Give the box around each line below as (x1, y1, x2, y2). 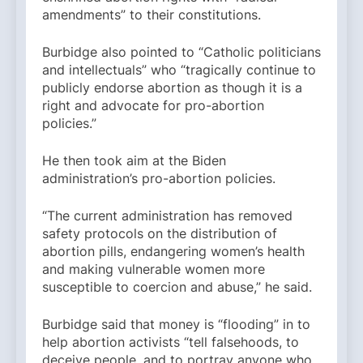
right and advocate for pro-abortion (42, 97, 264, 114)
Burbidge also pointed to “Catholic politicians (42, 44, 321, 61)
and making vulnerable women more (42, 261, 265, 278)
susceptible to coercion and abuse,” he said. (42, 279, 312, 296)
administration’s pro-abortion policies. (42, 170, 275, 187)
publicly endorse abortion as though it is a (42, 79, 302, 96)
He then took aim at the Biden (42, 152, 226, 169)
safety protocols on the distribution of (42, 225, 277, 242)
